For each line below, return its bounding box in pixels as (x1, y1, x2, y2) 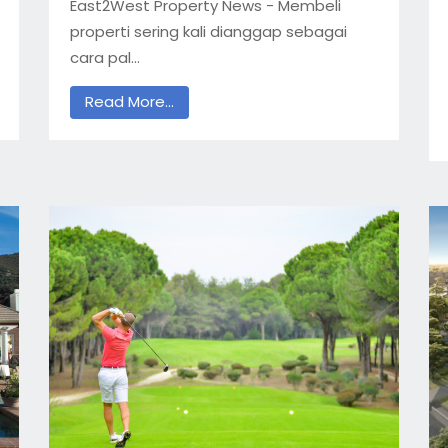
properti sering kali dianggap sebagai (69, 20, 347, 42)
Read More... (84, 91, 174, 113)
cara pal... (69, 46, 140, 68)
